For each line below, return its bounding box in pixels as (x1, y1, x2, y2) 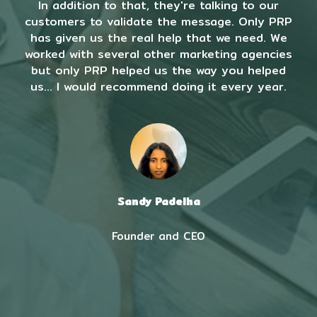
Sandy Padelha (117, 193, 200, 210)
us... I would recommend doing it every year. (30, 78, 287, 96)
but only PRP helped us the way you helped (31, 62, 286, 80)
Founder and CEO (112, 228, 205, 245)
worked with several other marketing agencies (25, 45, 292, 64)
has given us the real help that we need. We (30, 29, 287, 47)
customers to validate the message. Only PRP (25, 13, 292, 31)
